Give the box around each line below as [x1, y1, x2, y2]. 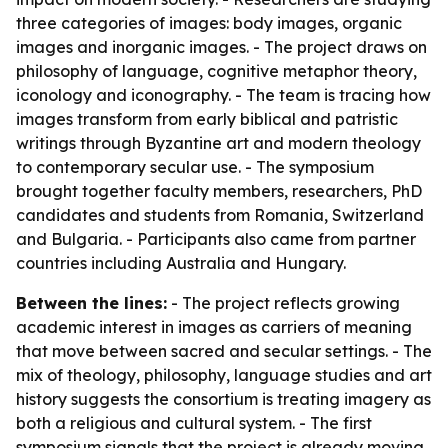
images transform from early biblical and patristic [16, 109, 398, 129]
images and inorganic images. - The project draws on [16, 37, 427, 57]
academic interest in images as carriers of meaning [16, 317, 412, 337]
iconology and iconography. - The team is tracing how [16, 85, 431, 105]
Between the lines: [16, 293, 167, 313]
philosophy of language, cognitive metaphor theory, [16, 61, 417, 81]
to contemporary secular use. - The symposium [16, 157, 374, 177]
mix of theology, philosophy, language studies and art [16, 365, 432, 385]
